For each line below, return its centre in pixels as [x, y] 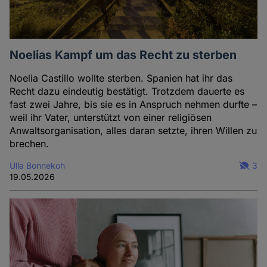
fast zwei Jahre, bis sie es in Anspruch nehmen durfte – [133, 105]
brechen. [30, 144]
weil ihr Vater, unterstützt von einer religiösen [111, 118]
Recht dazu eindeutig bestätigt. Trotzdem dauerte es [127, 91]
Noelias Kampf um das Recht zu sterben [123, 55]
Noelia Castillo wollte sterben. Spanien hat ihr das [121, 78]
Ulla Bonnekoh [38, 166]
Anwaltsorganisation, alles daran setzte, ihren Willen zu [133, 131]
